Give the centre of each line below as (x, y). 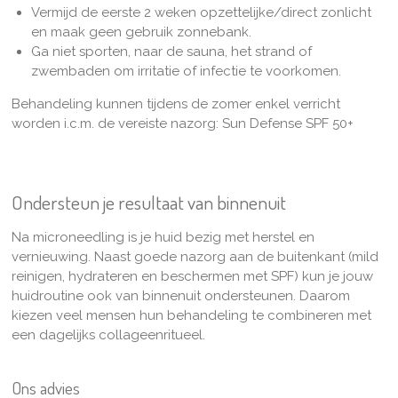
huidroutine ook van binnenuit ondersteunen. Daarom (180, 295)
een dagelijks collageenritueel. (108, 334)
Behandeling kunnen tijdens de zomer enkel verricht (175, 104)
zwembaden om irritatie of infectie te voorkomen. (186, 72)
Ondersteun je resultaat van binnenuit (148, 202)
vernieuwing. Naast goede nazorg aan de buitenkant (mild (195, 256)
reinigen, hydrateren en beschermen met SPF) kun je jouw (192, 276)
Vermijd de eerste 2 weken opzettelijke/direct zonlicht (201, 13)
